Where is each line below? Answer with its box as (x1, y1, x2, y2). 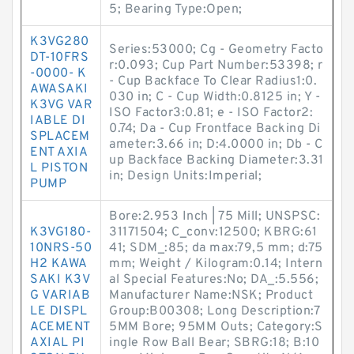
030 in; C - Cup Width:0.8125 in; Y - (109, 89, 320, 105)
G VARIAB (30, 288, 90, 303)
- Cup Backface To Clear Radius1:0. (109, 73, 317, 89)
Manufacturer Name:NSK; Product (109, 288, 313, 303)
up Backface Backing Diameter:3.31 (109, 153, 324, 168)
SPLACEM (30, 129, 90, 145)
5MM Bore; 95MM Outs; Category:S (109, 319, 323, 335)
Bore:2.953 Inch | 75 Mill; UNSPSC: (109, 209, 320, 224)
